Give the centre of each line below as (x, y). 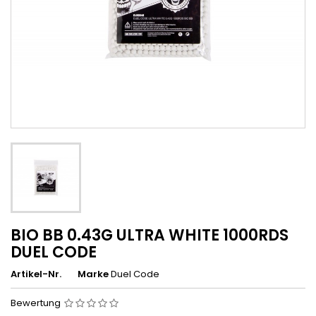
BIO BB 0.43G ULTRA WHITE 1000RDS (150, 235)
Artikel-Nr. (36, 274)
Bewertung (37, 303)
